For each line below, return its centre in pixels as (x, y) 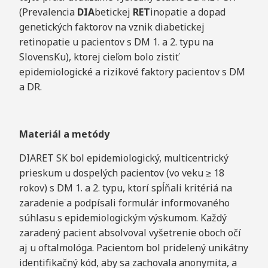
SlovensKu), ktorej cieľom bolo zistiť (99, 57)
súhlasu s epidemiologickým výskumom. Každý (123, 217)
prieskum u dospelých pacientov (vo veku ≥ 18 (121, 173)
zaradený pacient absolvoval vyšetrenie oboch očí (130, 232)
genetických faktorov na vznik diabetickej (112, 27)
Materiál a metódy (64, 134)
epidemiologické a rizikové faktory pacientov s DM (132, 72)
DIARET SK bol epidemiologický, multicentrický (124, 158)
